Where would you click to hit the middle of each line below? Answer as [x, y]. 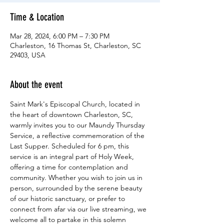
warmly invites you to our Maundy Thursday [78, 125]
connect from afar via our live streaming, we [79, 209]
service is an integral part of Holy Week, [73, 156]
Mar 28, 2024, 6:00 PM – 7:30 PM [60, 36]
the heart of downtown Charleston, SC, [72, 114]
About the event [36, 84]
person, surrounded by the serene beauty [77, 188]
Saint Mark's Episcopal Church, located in [76, 104]
